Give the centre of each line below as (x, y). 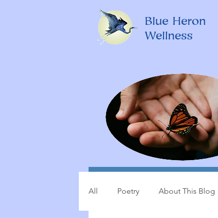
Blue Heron (175, 21)
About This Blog (187, 191)
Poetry (128, 191)
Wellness (169, 36)
